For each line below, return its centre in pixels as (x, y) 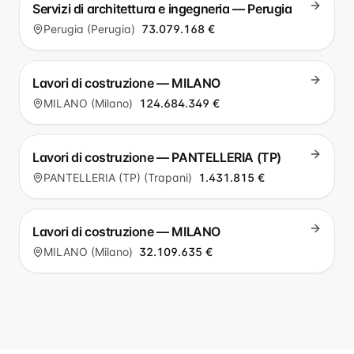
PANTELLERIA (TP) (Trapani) (118, 177)
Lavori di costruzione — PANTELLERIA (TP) (157, 157)
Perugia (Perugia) (89, 29)
